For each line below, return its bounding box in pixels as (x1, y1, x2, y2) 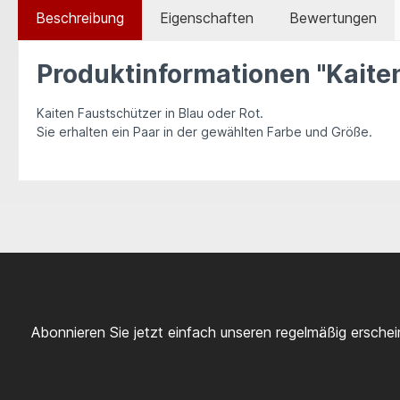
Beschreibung (36, 9, 124, 27)
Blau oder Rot (179, 105, 260, 121)
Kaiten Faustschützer (37, 105, 162, 121)
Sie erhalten (37, 124, 112, 139)
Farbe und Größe (267, 124, 369, 139)
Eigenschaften (160, 9, 254, 27)
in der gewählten (160, 124, 267, 139)
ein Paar (112, 124, 160, 139)
